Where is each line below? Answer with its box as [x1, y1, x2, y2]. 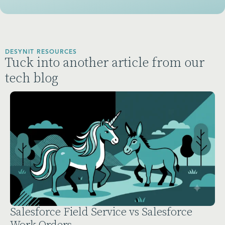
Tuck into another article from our [5, 55, 204, 72]
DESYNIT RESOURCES [5, 49, 77, 56]
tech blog [5, 70, 58, 87]
